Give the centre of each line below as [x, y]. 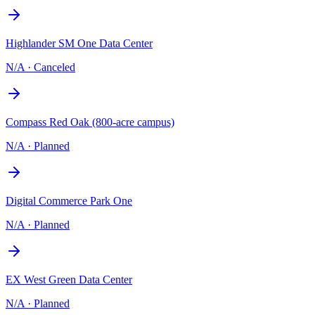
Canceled [54, 67]
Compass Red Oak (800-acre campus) [90, 122]
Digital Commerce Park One [69, 200]
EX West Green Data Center [69, 279]
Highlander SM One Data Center [79, 43]
